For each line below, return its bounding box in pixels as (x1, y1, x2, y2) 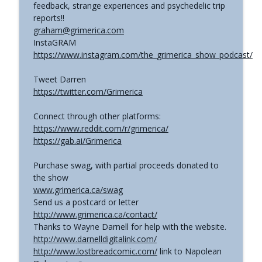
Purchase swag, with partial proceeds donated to (33, 159, 219, 171)
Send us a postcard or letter (33, 196, 139, 208)
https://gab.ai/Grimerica (33, 135, 122, 146)
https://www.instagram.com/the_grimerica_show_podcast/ (33, 49, 253, 60)
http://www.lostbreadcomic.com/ (33, 245, 157, 257)
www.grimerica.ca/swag (33, 184, 123, 195)
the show (33, 171, 68, 183)
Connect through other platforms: (33, 110, 161, 122)
